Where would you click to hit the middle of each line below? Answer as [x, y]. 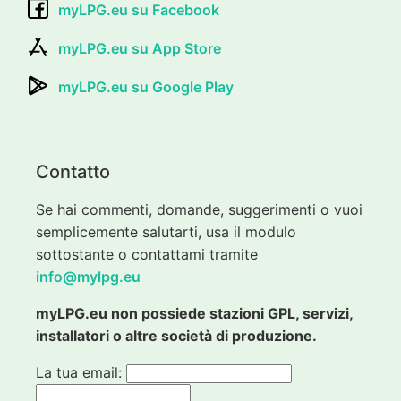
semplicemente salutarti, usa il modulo [166, 231]
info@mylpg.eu [88, 276]
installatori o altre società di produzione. [176, 335]
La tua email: [81, 372]
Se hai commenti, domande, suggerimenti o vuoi [199, 209]
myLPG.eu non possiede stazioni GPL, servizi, [194, 313]
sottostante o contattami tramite [147, 254]
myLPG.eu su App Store [140, 48]
